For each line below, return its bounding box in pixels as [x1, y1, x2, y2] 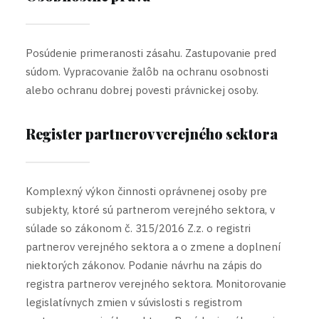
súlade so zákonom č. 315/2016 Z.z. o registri [26, 221, 251, 235]
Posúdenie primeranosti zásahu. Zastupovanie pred [26, 46, 276, 60]
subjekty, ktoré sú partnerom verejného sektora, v [26, 203, 275, 216]
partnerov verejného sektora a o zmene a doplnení [26, 240, 281, 253]
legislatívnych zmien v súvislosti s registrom [26, 296, 242, 309]
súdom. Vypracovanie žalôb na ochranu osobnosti [26, 65, 268, 78]
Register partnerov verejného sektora [26, 124, 278, 143]
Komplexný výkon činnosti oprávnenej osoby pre [26, 184, 267, 198]
